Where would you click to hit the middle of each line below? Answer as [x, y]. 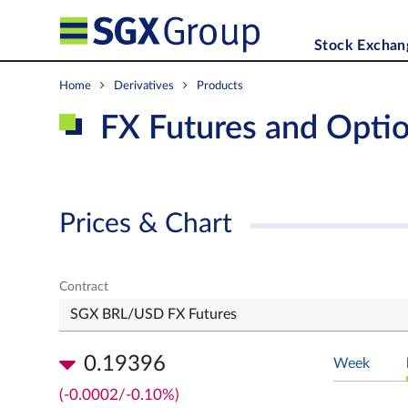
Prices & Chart [146, 224]
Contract [84, 287]
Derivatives [144, 86]
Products [220, 86]
